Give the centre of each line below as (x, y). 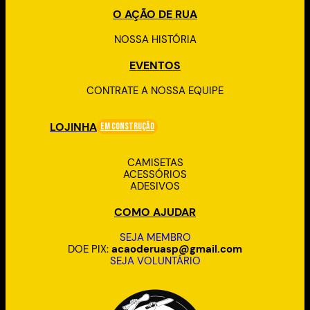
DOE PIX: (88, 249)
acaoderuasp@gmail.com (177, 249)
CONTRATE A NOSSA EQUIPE (155, 91)
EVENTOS (155, 65)
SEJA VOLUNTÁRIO (155, 261)
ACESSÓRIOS (155, 174)
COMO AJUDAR (155, 212)
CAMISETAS (155, 162)
